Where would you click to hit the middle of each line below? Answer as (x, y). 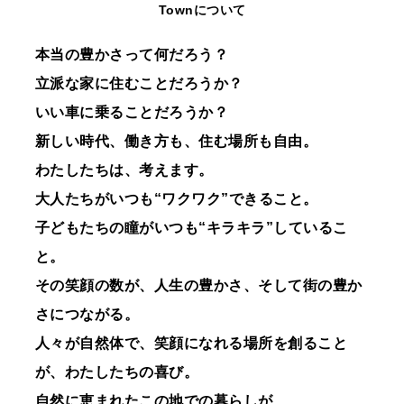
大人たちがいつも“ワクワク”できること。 (176, 199)
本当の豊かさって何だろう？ (132, 55)
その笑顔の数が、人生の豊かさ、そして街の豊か (198, 286)
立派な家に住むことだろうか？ (139, 84)
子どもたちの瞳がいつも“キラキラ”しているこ (191, 228)
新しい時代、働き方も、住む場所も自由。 (176, 142)
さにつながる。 (87, 315)
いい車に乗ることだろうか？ (132, 113)
